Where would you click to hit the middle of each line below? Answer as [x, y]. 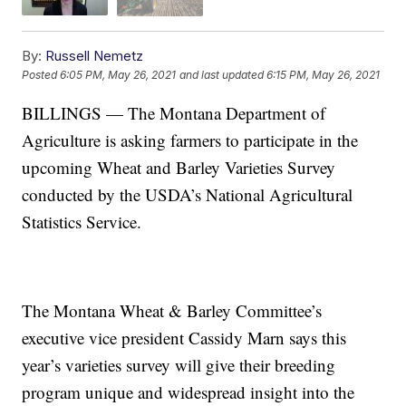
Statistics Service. [82, 221]
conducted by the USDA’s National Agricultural [188, 194]
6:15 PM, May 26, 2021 [324, 75]
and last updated [222, 75]
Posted [41, 75]
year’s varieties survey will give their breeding [179, 364]
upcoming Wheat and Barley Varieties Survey [179, 167]
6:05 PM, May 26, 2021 [118, 75]
